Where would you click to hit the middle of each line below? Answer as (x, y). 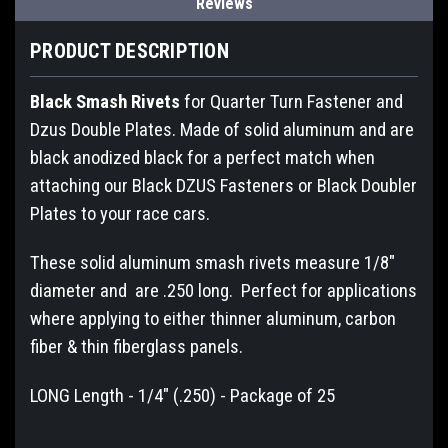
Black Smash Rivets (105, 101)
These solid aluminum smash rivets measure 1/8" (212, 262)
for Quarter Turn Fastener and (291, 101)
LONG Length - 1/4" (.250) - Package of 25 (182, 395)
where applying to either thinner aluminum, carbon (213, 318)
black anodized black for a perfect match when (202, 157)
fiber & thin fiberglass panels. (136, 346)
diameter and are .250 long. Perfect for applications (223, 290)
